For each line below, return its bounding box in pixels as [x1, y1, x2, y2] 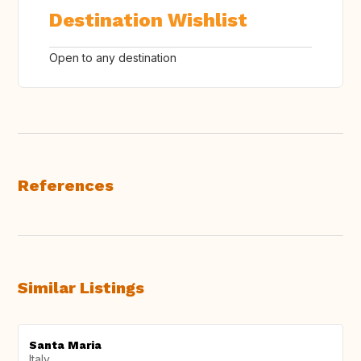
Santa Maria [29, 338, 102, 352]
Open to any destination [49, 51, 176, 65]
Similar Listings [18, 278, 144, 298]
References [18, 176, 114, 196]
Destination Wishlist [49, 9, 247, 32]
